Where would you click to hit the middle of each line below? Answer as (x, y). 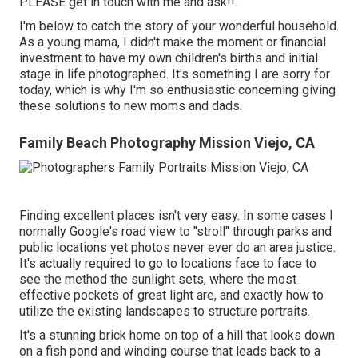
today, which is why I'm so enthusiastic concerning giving (177, 90)
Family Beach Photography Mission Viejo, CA (167, 143)
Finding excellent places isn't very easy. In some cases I (176, 215)
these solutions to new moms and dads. (131, 106)
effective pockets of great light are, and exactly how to (171, 295)
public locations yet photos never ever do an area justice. (177, 247)
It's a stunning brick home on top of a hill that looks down (177, 335)
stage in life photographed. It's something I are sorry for (175, 74)
